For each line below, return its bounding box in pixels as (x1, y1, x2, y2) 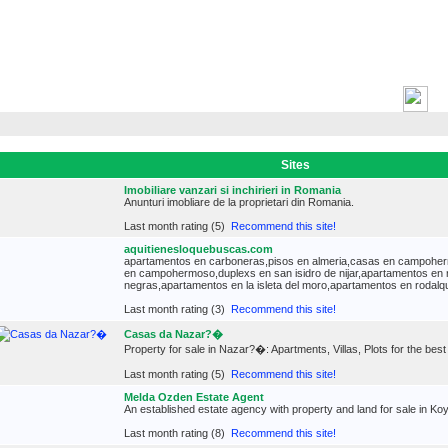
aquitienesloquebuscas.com (124, 243, 273, 255)
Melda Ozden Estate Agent (124, 391, 264, 403)
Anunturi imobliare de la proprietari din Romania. (124, 196, 354, 208)
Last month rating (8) (124, 427, 231, 439)
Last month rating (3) (124, 303, 231, 315)
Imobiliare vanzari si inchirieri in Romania (124, 184, 341, 196)
